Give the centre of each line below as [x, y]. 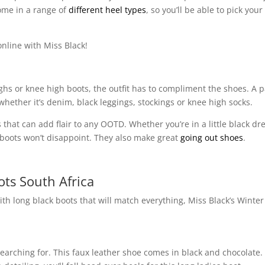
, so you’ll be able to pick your [205, 9]
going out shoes [212, 137]
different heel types [108, 9]
